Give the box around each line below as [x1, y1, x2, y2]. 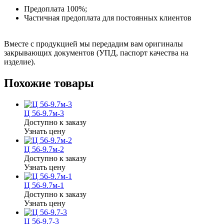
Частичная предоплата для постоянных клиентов [24, 13, 191, 22]
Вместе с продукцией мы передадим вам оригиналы [4, 39, 183, 48]
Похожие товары [4, 76, 94, 89]
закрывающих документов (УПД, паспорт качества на [4, 48, 188, 57]
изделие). [4, 57, 35, 66]
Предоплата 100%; [24, 4, 87, 13]
